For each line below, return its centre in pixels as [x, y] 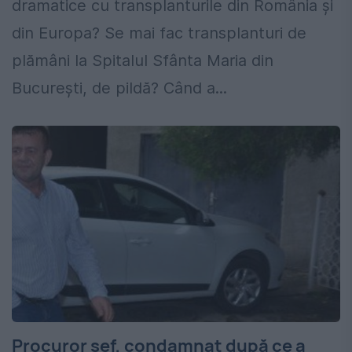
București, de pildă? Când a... [119, 88]
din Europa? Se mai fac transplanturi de [159, 33]
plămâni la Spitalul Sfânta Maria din [143, 61]
